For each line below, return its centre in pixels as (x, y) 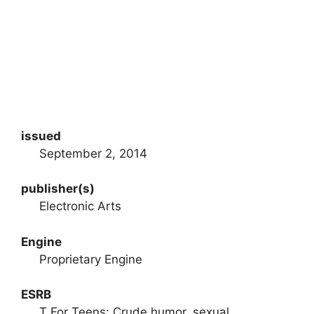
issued (41, 136)
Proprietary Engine (90, 259)
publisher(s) (58, 189)
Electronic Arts (80, 206)
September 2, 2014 (93, 153)
